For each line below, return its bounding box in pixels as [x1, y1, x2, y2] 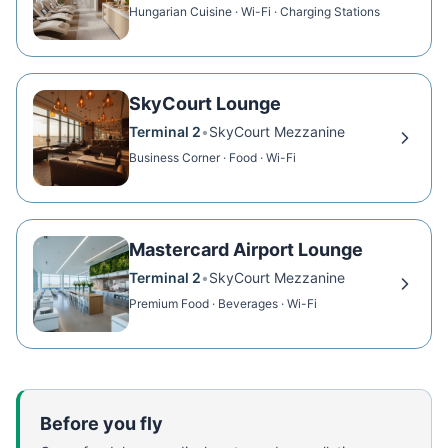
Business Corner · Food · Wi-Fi [129, 150, 296, 165]
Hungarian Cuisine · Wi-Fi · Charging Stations [129, 4, 380, 19]
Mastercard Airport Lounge [129, 239, 363, 260]
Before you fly [40, 413, 163, 434]
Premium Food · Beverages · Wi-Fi [129, 296, 317, 311]
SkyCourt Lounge [129, 93, 281, 114]
